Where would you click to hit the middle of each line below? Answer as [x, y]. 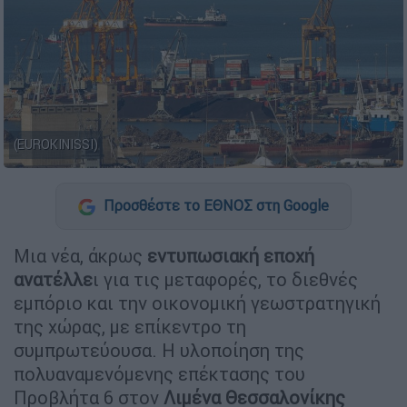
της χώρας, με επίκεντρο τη [130, 326]
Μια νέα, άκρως [78, 255]
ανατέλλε [53, 279]
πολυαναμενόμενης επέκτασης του [159, 373]
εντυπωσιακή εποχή [228, 255]
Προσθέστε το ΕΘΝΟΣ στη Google [214, 206]
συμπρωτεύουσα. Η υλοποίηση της [159, 350]
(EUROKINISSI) [56, 145]
